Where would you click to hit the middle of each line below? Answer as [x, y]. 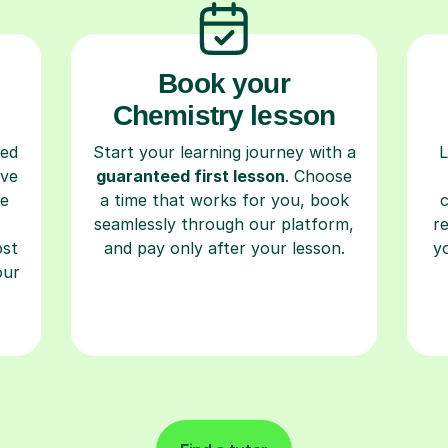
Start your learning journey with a [224, 151]
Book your [224, 83]
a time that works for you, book [224, 199]
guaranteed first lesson [190, 175]
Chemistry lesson [224, 115]
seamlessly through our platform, [224, 223]
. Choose [318, 175]
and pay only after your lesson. [224, 247]
